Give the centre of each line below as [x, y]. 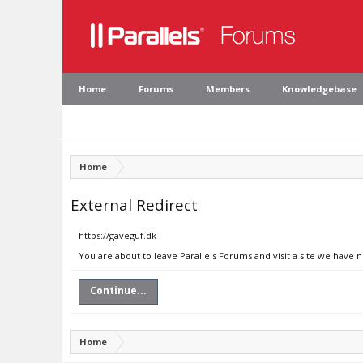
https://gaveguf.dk [117, 235]
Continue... [118, 290]
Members [228, 89]
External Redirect [134, 205]
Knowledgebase [319, 89]
